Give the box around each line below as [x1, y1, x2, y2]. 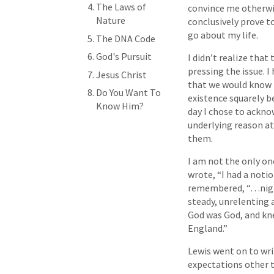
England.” [188, 221, 228, 234]
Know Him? [96, 100, 144, 112]
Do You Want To [96, 86, 161, 98]
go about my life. [188, 28, 258, 41]
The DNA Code [96, 32, 155, 45]
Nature [96, 14, 125, 26]
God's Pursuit [96, 50, 152, 62]
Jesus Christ [96, 68, 147, 81]
